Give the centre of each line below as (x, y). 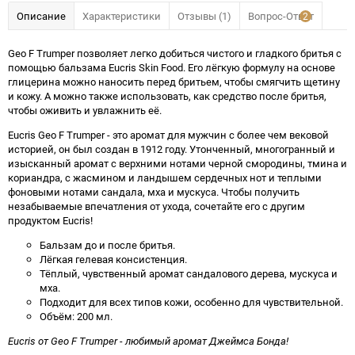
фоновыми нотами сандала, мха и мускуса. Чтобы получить (154, 192)
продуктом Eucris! (50, 220)
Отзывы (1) (204, 16)
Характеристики (122, 16)
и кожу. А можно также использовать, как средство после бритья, (167, 96)
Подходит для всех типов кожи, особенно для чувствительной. (191, 302)
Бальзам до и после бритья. (107, 245)
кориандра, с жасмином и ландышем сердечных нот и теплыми (165, 177)
